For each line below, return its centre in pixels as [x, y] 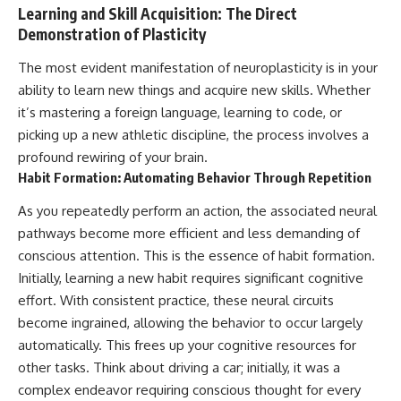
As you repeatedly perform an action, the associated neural [197, 210]
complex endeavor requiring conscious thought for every [189, 389]
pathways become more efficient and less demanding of [189, 233]
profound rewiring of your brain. [113, 158]
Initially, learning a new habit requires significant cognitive [191, 277]
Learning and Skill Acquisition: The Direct [158, 13]
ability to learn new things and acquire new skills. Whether [194, 90]
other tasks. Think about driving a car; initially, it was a [179, 367]
